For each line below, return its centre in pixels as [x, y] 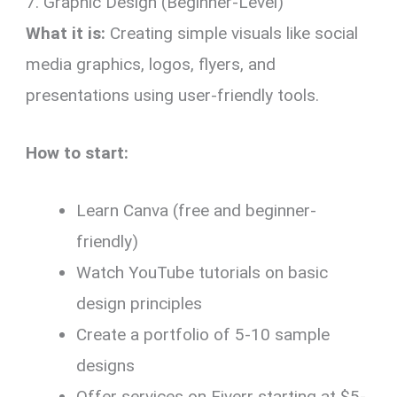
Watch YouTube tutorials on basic [202, 273]
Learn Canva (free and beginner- [197, 211]
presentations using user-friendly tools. [173, 95]
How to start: [78, 152]
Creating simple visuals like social [232, 33]
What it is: [66, 33]
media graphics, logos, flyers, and [151, 64]
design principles [140, 304]
